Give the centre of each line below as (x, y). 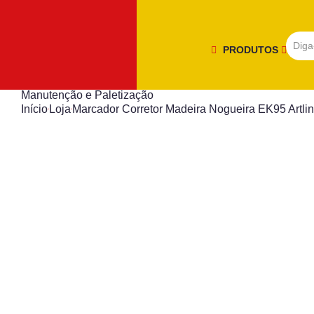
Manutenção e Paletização (87, 95)
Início (34, 109)
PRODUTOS (252, 49)
